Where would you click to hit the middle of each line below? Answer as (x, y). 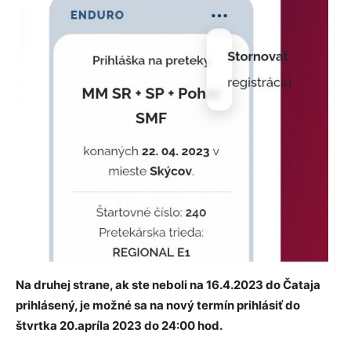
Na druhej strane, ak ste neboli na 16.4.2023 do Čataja (168, 284)
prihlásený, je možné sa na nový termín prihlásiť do (158, 305)
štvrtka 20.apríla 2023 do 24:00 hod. (119, 325)
